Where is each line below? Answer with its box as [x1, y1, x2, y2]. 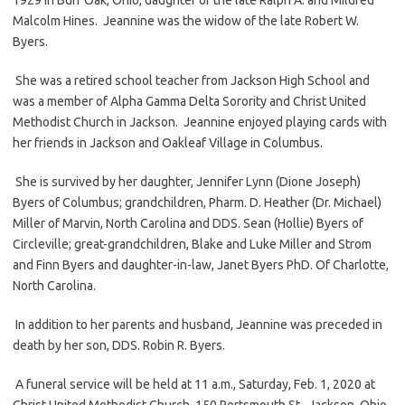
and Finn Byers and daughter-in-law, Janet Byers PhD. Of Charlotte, [13, 257, 389, 272]
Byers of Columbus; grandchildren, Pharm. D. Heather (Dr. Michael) [13, 194, 381, 210]
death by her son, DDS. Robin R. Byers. [13, 337, 225, 353]
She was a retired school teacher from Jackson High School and [13, 72, 370, 88]
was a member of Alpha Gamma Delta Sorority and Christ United [13, 93, 366, 108]
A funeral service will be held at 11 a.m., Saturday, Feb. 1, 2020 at [13, 376, 375, 391]
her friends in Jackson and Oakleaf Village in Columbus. [13, 135, 323, 150]
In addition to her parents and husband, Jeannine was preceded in [13, 316, 382, 332]
